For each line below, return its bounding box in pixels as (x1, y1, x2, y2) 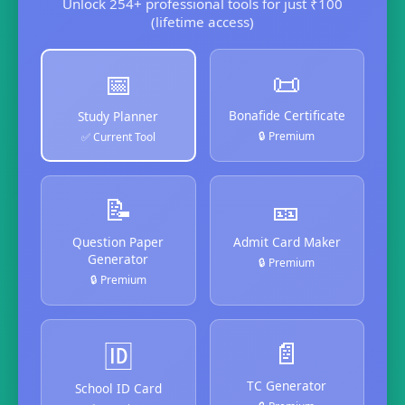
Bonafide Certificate (228, 106, 345, 124)
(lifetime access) (151, 12, 254, 31)
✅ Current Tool (80, 128, 155, 145)
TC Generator (247, 376, 327, 394)
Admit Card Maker (232, 232, 341, 250)
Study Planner (78, 107, 159, 125)
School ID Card (74, 379, 162, 397)
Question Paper (72, 232, 165, 250)
